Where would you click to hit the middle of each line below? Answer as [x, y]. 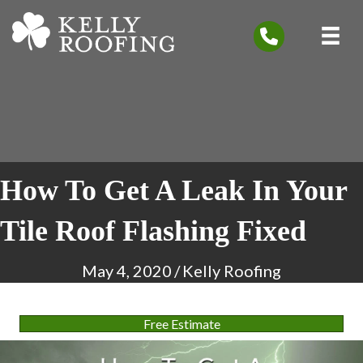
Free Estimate [181, 324]
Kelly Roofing [232, 271]
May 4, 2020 [127, 271]
